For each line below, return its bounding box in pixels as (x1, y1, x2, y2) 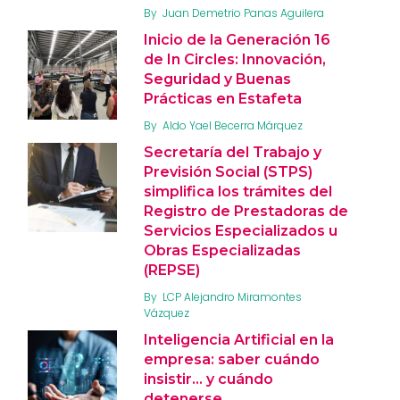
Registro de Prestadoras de (144, 202, 348, 220)
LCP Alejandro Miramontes (162, 288, 302, 304)
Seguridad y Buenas (144, 70, 291, 87)
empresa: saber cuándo (144, 350, 320, 368)
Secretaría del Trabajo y (144, 143, 321, 161)
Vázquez (144, 304, 189, 321)
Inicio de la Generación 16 (144, 30, 330, 48)
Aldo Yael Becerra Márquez (162, 117, 303, 133)
